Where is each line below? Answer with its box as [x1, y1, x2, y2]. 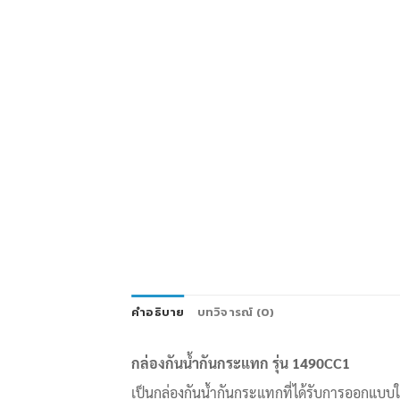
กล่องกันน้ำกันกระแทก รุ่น [131, 353, 292, 372]
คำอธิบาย [131, 303, 185, 321]
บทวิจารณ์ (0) [196, 303, 275, 321]
